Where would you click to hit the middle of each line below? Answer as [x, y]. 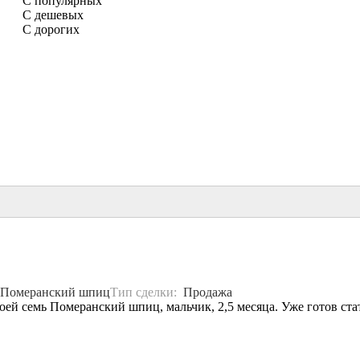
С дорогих [51, 30]
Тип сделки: [147, 292]
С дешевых [53, 15]
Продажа [208, 292]
